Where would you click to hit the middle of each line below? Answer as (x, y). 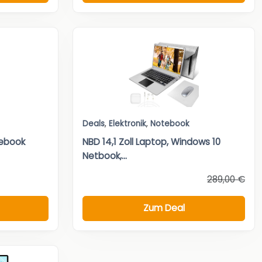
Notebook (170, 123)
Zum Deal (164, 208)
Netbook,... (105, 156)
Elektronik (127, 123)
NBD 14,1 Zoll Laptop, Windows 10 (151, 142)
